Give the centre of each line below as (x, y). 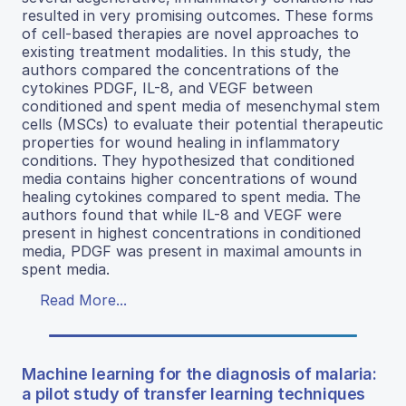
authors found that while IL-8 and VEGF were (182, 215)
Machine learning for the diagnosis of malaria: (199, 374)
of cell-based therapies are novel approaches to (190, 34)
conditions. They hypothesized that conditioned (188, 161)
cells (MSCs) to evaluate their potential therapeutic (203, 125)
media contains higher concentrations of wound (189, 179)
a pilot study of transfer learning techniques (193, 394)
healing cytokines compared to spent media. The (191, 197)
